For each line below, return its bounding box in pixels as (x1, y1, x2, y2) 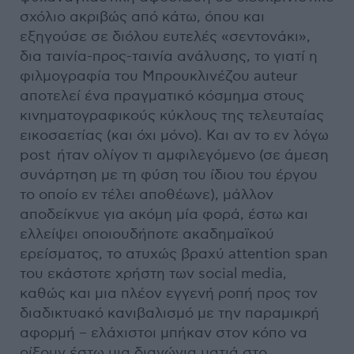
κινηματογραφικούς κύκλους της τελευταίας (20, 107, 324, 124)
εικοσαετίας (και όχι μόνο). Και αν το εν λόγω (20, 126, 329, 144)
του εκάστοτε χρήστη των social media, (20, 265, 287, 282)
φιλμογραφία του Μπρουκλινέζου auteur (20, 67, 298, 85)
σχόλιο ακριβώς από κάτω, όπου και (20, 8, 265, 25)
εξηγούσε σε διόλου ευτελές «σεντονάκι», (20, 28, 311, 45)
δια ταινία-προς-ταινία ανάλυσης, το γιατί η (20, 47, 318, 65)
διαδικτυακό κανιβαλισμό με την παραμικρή (20, 304, 319, 322)
